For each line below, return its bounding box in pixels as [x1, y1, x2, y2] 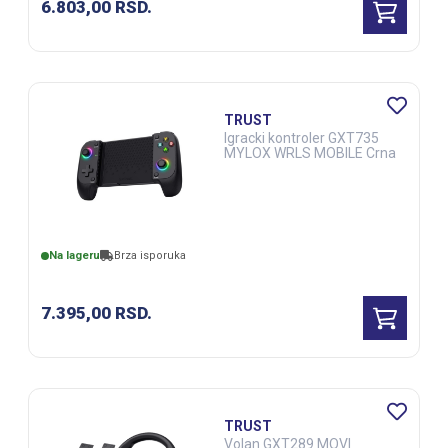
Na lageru [48, 249, 100, 263]
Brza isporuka [113, 249, 186, 263]
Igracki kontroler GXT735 [224, 130, 379, 146]
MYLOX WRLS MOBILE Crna [224, 145, 396, 161]
